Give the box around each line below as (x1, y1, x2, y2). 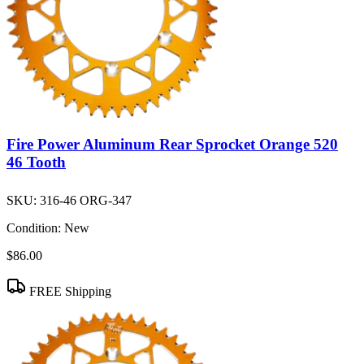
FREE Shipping (26, 284, 111, 299)
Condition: (6, 221, 61, 236)
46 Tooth (6, 154, 66, 171)
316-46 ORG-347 (40, 193, 132, 208)
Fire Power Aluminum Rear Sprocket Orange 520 (6, 136, 338, 154)
